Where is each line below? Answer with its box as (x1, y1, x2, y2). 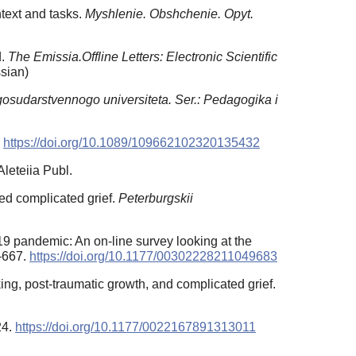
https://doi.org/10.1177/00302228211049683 (29, 250, 277, 264)
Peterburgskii (118, 192, 193, 206)
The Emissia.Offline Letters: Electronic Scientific (8, 50, 277, 64)
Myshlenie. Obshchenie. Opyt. (85, 7, 253, 21)
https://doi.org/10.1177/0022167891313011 (15, 320, 256, 335)
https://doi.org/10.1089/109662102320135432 (3, 136, 260, 150)
